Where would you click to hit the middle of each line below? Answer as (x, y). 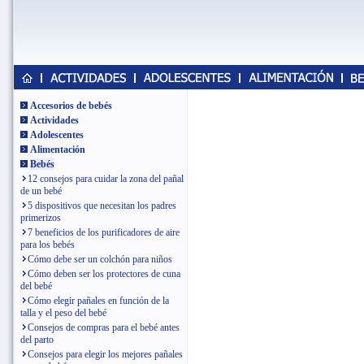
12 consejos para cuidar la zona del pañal (106, 179)
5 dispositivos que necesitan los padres (102, 206)
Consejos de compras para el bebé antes (104, 327)
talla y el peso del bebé (63, 313)
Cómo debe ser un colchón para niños (100, 259)
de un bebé (41, 191)
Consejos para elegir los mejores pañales (105, 354)
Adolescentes (57, 135)
